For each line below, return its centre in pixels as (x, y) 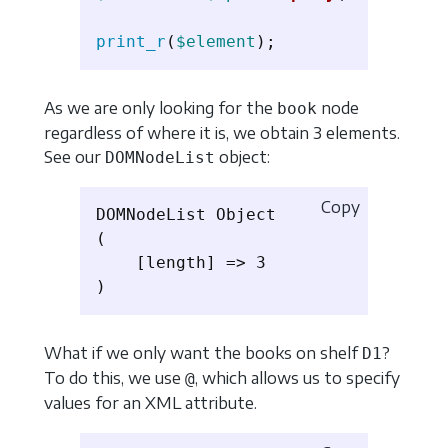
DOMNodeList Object (186, 215)
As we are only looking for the (160, 107)
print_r (131, 42)
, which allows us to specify (297, 378)
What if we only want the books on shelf (203, 353)
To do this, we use (114, 378)
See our (74, 156)
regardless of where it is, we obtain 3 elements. (222, 132)
